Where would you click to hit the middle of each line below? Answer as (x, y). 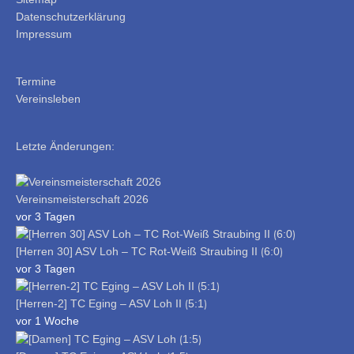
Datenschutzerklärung (71, 17)
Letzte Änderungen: (65, 147)
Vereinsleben (48, 99)
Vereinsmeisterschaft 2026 (82, 199)
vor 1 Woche (47, 322)
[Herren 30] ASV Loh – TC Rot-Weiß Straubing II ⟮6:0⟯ (149, 252)
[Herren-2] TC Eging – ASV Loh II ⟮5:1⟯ (111, 304)
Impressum (44, 34)
